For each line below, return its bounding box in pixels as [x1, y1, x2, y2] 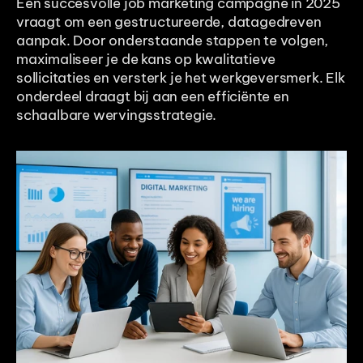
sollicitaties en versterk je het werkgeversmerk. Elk [16, 69, 345, 88]
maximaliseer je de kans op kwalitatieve [16, 50, 276, 69]
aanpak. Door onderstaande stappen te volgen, [16, 32, 329, 50]
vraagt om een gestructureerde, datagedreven [16, 13, 322, 32]
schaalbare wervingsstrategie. [16, 106, 217, 125]
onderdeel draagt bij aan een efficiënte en [16, 88, 289, 106]
